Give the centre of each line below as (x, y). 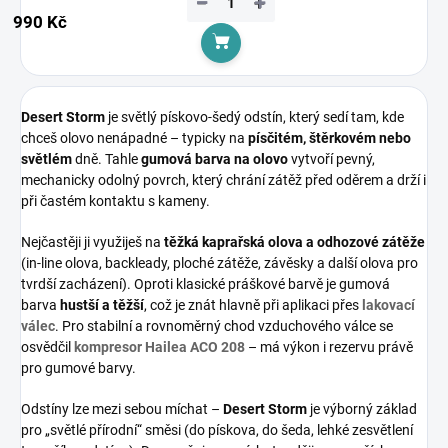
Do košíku (272, 55)
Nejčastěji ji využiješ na (92, 241)
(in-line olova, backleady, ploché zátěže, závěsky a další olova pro (219, 262)
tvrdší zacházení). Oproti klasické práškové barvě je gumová (205, 283)
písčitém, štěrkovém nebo (329, 137)
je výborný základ (362, 408)
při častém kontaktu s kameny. (115, 200)
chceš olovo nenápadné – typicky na (134, 137)
